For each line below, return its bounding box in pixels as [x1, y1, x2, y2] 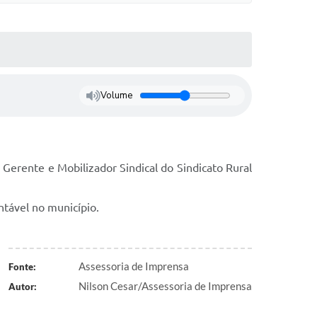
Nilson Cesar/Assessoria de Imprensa [79, 279, 252, 292]
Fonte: [8, 261, 36, 272]
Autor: [8, 281, 37, 292]
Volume [100, 89, 132, 102]
